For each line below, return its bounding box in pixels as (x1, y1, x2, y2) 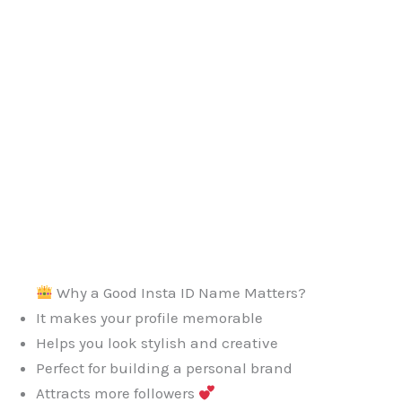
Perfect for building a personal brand (36, 358, 293, 377)
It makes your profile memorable (36, 308, 263, 327)
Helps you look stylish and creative (36, 333, 278, 352)
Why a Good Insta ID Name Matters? (53, 283, 307, 301)
